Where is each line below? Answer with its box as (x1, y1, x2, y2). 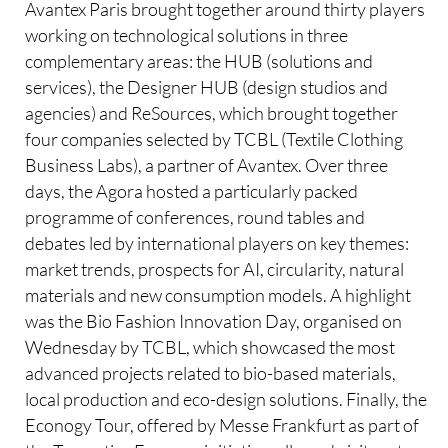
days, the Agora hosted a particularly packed (25, 179, 359, 202)
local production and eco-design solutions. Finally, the (25, 387, 428, 410)
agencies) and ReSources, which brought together (25, 101, 399, 124)
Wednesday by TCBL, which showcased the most (25, 335, 396, 358)
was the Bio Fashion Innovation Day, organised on (25, 309, 403, 332)
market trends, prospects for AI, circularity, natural (25, 257, 405, 280)
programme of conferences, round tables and (25, 205, 366, 228)
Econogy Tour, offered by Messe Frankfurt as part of (25, 413, 420, 436)
